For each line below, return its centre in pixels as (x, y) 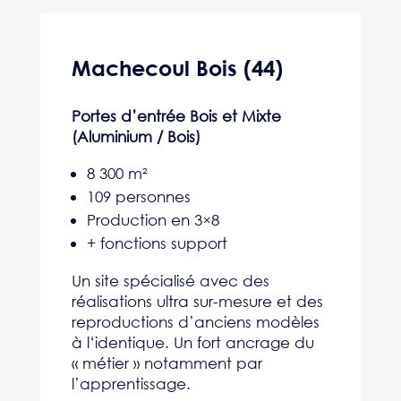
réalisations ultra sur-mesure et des (197, 301)
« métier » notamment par (166, 363)
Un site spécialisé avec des (170, 281)
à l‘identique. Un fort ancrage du (192, 342)
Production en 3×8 (153, 220)
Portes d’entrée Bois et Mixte (176, 116)
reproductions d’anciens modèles (195, 322)
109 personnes (138, 196)
